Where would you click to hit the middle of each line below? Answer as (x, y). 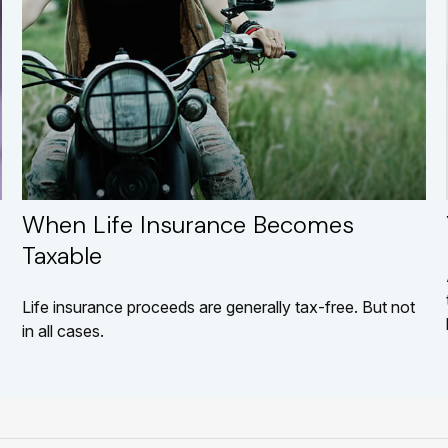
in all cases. (63, 331)
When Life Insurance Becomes (188, 225)
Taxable (62, 256)
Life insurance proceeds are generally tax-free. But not (219, 307)
